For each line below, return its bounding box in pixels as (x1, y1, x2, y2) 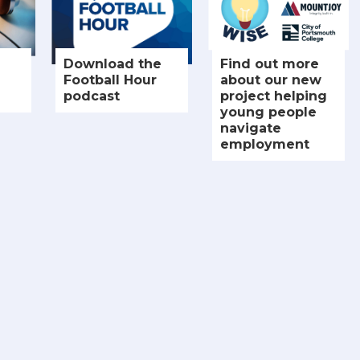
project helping (220, 88, 327, 104)
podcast (63, 88, 120, 104)
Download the (63, 55, 162, 72)
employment (220, 136, 309, 152)
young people (220, 104, 317, 120)
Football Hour (63, 72, 157, 88)
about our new (220, 72, 321, 88)
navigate (220, 120, 281, 136)
